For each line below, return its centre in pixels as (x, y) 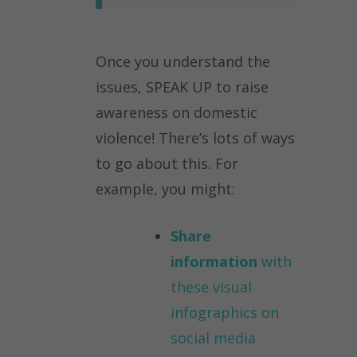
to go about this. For (167, 164)
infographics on (225, 313)
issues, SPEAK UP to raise (182, 87)
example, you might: (167, 189)
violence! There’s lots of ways (195, 138)
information (214, 262)
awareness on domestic (177, 113)
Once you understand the (183, 62)
